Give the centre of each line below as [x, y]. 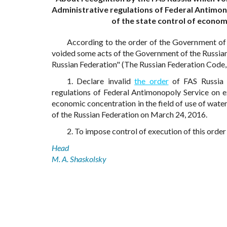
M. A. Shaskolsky [79, 159]
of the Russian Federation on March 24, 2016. [129, 115]
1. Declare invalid [101, 81]
